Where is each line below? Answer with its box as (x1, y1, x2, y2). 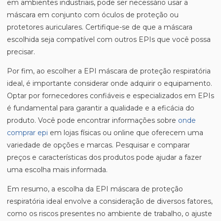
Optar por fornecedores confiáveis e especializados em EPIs (7, 91, 214, 100)
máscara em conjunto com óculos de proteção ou (7, 10, 179, 19)
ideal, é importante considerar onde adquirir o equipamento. (7, 79, 212, 88)
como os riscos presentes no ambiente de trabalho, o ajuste (7, 209, 212, 218)
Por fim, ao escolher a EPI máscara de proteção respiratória (7, 67, 211, 75)
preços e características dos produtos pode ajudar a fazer (7, 153, 202, 162)
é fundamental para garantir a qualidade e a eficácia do (7, 104, 194, 112)
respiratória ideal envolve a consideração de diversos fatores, (7, 197, 213, 206)
